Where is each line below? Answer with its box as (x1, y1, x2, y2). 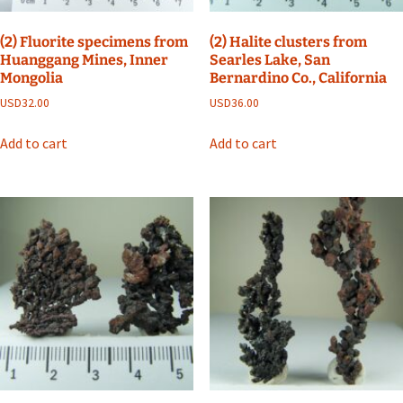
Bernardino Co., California (209, 68, 387, 86)
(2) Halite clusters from (209, 32, 367, 50)
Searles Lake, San (209, 50, 330, 68)
